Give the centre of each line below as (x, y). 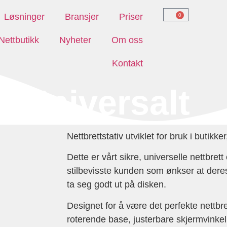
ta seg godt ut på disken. (117, 185)
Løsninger (24, 17)
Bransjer (82, 17)
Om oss (127, 40)
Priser (131, 17)
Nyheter (75, 40)
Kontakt (127, 63)
